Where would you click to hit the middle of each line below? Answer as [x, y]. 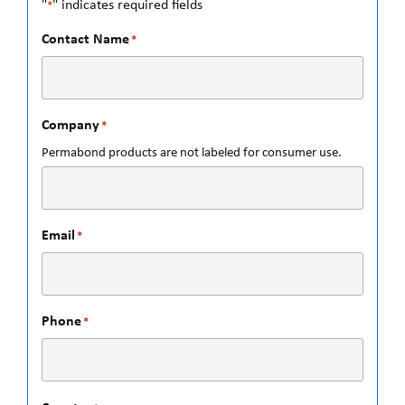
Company [71, 124]
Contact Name [85, 38]
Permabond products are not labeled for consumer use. [192, 152]
